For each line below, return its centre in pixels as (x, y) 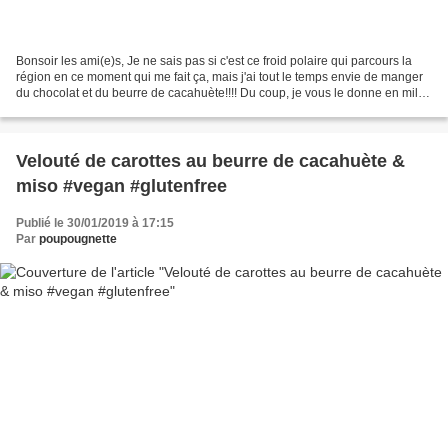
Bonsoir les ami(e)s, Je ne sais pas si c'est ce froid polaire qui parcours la (214, 61)
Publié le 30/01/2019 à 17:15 (95, 223)
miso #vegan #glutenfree (121, 186)
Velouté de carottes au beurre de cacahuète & (210, 161)
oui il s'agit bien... (62, 109)
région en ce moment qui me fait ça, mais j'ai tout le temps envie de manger (219, 77)
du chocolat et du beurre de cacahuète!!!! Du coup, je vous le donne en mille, (223, 93)
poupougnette (78, 239)
